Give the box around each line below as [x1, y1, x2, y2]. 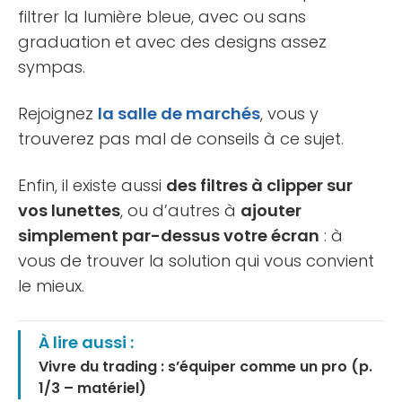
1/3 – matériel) [39, 378, 146, 399]
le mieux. [18, 275, 84, 298]
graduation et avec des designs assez [18, 31, 327, 54]
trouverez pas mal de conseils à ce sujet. [18, 127, 344, 151]
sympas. [18, 56, 85, 79]
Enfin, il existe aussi [18, 174, 166, 197]
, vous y [260, 102, 319, 126]
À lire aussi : [39, 331, 134, 354]
